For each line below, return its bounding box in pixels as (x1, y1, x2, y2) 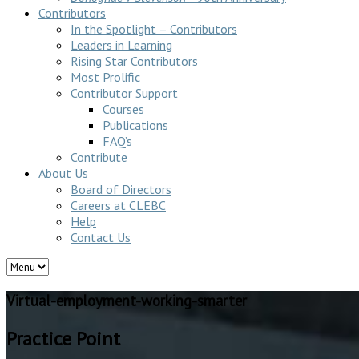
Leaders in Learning (71, 37, 172, 53)
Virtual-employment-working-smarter (6, 290, 247, 310)
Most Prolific (71, 69, 140, 85)
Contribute (71, 149, 127, 165)
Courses (103, 101, 144, 117)
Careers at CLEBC (71, 197, 166, 213)
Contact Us (71, 229, 131, 245)
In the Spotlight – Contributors (71, 21, 237, 37)
